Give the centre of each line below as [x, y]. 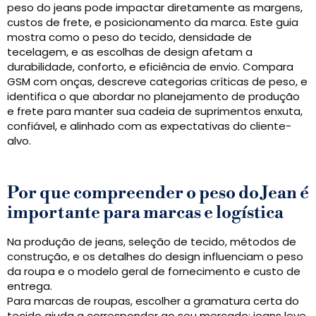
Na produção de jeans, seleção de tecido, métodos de [152, 242]
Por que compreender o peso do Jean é [158, 193]
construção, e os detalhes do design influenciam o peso [155, 256]
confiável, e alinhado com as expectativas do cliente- [149, 126]
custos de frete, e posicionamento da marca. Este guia [153, 22]
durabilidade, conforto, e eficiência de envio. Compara [150, 67]
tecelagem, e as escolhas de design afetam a [130, 52]
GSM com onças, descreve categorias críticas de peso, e [157, 81]
